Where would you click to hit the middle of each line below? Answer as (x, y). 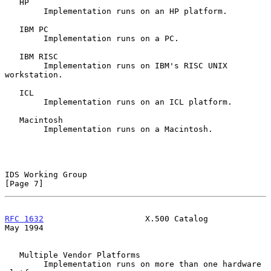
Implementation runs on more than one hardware (24, 264)
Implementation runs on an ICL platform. (24, 102)
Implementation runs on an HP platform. (24, 11)
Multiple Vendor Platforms (12, 255)
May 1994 (24, 227)
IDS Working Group (46, 174)
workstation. (34, 74)
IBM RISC (12, 56)
